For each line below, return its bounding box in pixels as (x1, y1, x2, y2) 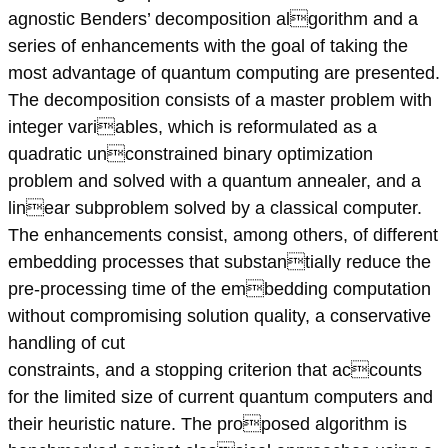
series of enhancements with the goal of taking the (8, 36, 408, 57)
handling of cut (8, 333, 125, 354)
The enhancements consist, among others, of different (8, 225, 438, 246)
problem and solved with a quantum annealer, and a (8, 171, 421, 192)
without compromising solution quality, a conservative (8, 306, 431, 327)
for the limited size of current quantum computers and (8, 387, 433, 408)
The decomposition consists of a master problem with (8, 90, 432, 111)
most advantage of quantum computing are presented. (8, 63, 440, 84)
